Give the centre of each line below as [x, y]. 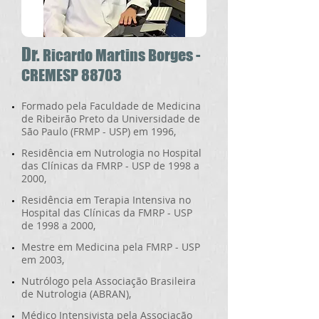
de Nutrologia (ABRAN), [76, 294]
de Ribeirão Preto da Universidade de [111, 119]
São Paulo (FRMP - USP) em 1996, [99, 131]
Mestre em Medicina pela [84, 247]
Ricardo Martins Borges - [121, 55]
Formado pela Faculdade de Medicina [111, 106]
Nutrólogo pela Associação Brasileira [109, 281]
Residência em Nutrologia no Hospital [111, 153]
